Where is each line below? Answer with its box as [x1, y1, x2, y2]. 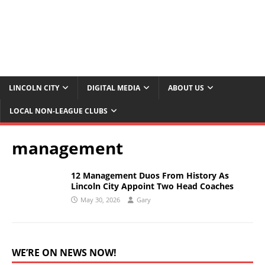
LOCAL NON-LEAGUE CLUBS [9, 106, 108, 117]
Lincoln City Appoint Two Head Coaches [71, 180, 234, 192]
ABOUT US [168, 83, 204, 93]
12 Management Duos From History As [71, 170, 229, 182]
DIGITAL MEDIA [87, 83, 140, 93]
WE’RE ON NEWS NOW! [12, 246, 117, 260]
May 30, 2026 [80, 195, 120, 205]
